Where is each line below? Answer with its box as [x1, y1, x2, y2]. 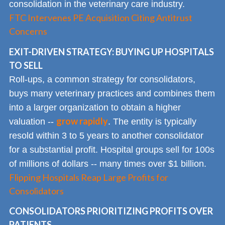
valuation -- [9, 116, 56, 127]
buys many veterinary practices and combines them [9, 88, 215, 98]
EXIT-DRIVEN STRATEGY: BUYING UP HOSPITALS [9, 46, 214, 57]
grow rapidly [56, 115, 108, 127]
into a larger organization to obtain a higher [9, 102, 181, 113]
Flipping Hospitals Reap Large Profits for [9, 171, 168, 183]
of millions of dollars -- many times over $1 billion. [9, 158, 206, 169]
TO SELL [9, 59, 43, 71]
